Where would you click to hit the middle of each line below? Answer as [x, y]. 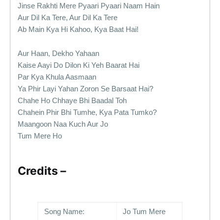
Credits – [42, 171]
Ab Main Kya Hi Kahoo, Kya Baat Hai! [78, 29]
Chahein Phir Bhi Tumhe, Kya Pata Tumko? [87, 112]
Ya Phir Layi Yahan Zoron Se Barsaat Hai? [85, 89]
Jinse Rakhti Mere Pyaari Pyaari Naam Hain [89, 6]
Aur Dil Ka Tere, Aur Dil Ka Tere [68, 17]
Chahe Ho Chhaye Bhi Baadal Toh [72, 100]
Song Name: [64, 211]
